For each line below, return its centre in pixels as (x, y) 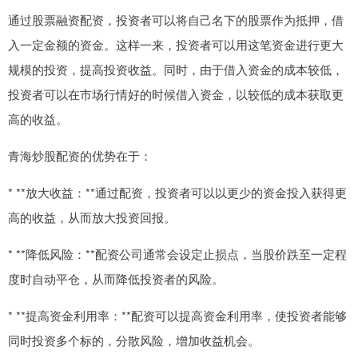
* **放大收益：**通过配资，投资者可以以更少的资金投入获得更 (177, 193)
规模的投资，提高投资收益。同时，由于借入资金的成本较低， (176, 70)
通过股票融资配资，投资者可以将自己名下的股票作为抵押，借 (176, 20)
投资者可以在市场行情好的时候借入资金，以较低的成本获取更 (176, 94)
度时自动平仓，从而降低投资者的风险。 (116, 279)
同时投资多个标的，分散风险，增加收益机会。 (134, 340)
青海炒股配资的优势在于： (80, 156)
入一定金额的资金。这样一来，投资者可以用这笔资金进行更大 (176, 45)
